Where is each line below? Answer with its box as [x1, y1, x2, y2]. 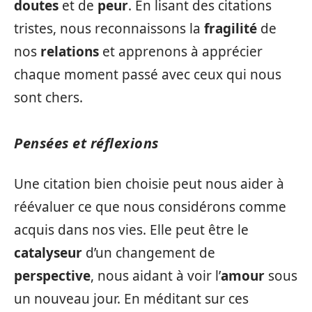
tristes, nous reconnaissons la [14, 19, 204, 38]
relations [40, 42, 99, 61]
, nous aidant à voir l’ [91, 267, 221, 286]
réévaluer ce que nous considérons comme [14, 198, 286, 217]
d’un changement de [82, 244, 215, 263]
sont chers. [14, 88, 83, 107]
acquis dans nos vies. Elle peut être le [14, 221, 249, 240]
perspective [14, 267, 91, 286]
